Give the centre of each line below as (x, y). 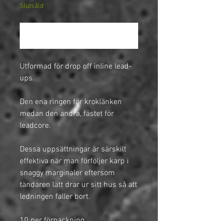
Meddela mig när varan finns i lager (94, 36)
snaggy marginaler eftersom (67, 173)
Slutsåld (32, 6)
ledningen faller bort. (55, 197)
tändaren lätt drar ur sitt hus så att (78, 185)
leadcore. (35, 126)
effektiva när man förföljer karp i (74, 162)
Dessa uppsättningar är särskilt (73, 150)
